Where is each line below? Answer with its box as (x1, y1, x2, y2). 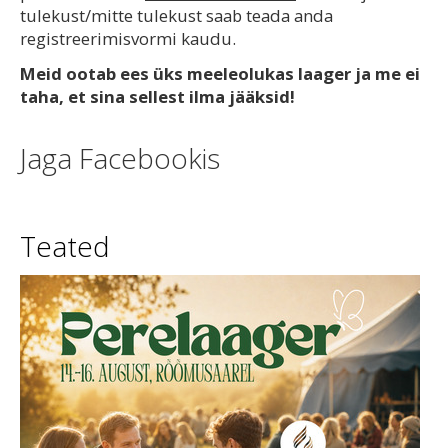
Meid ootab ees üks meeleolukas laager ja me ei (20, 62, 420, 86)
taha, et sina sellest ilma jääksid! (20, 85, 295, 109)
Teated (20, 226, 110, 265)
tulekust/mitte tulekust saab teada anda (20, 4, 333, 28)
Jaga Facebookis (20, 138, 220, 177)
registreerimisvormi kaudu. (20, 27, 236, 51)
